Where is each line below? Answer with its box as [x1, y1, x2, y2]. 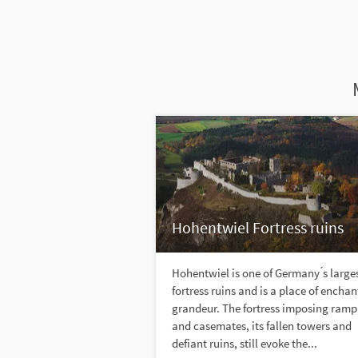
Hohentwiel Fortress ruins [171, 217, 344, 238]
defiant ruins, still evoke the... [171, 336, 317, 352]
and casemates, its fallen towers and [171, 318, 352, 334]
